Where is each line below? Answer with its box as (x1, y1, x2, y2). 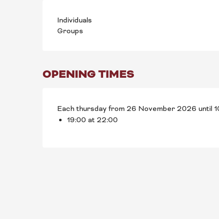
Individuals (57, 16, 92, 24)
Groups (57, 26, 84, 35)
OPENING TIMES (43, 67, 135, 82)
